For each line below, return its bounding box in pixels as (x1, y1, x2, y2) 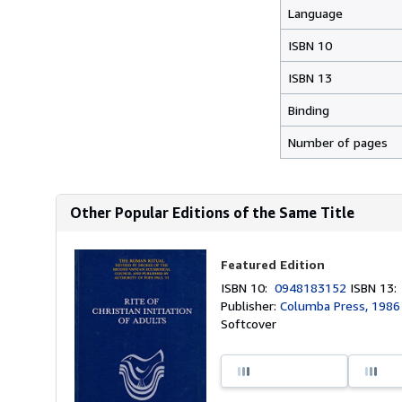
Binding (288, 102, 329, 118)
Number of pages (288, 135, 388, 150)
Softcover (221, 316, 277, 331)
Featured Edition (221, 257, 326, 272)
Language (288, 5, 343, 21)
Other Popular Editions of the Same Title (70, 204, 354, 222)
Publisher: (221, 298, 281, 313)
